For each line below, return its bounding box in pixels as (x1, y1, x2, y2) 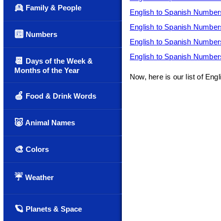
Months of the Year (14, 66, 79, 74)
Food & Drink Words (24, 92, 96, 100)
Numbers (24, 30, 57, 38)
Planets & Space (24, 205, 82, 213)
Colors (24, 145, 49, 153)
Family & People (24, 3, 81, 12)
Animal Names (24, 118, 75, 127)
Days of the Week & (24, 57, 93, 65)
